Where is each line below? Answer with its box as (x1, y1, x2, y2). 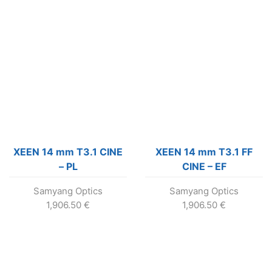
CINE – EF (182, 160, 226, 173)
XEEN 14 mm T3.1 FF (155, 146, 253, 158)
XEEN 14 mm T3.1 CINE (13, 146, 123, 158)
